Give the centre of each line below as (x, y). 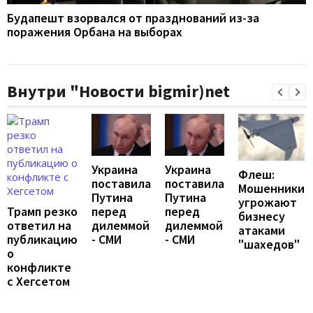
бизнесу (262, 216)
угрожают (268, 202)
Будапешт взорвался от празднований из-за (133, 18)
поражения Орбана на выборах (95, 32)
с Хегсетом (38, 282)
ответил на (39, 226)
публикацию (42, 240)
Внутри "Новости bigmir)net (118, 92)
